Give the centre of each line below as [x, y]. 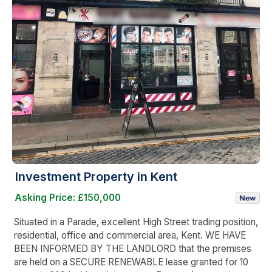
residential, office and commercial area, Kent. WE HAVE [130, 235]
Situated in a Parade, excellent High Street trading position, [136, 222]
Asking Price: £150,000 [68, 197]
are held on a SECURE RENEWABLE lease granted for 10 [131, 262]
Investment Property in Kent [96, 176]
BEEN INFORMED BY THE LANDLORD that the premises [133, 248]
